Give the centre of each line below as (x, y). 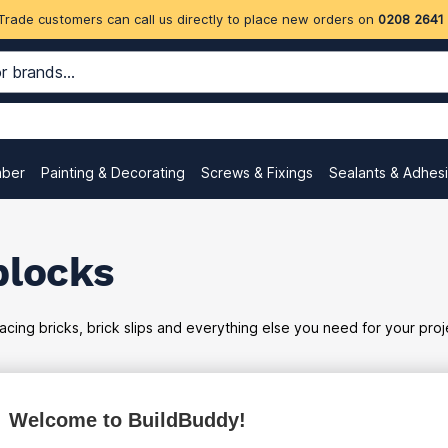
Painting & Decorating (113, 172)
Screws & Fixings (257, 172)
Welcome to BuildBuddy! (127, 420)
